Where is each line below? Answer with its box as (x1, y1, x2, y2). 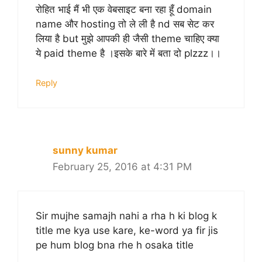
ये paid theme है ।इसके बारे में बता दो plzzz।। (36, 47, 221, 59)
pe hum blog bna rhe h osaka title (36, 239, 194, 251)
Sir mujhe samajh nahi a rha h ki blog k (36, 209, 217, 222)
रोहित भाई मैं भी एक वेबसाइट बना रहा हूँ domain (36, 3, 212, 15)
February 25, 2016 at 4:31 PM (53, 161, 192, 173)
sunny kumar (53, 144, 118, 157)
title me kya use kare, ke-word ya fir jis (36, 224, 218, 236)
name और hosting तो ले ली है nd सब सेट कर (36, 18, 214, 30)
